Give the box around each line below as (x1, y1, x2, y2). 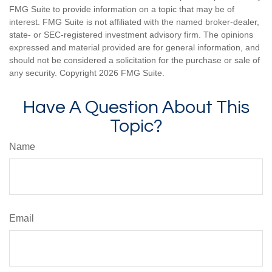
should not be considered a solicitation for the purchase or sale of (9, 55, 260, 65)
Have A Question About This (22, 97, 250, 117)
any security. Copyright (9, 67, 99, 78)
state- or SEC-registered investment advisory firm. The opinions (9, 29, 253, 39)
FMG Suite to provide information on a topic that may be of (9, 4, 234, 14)
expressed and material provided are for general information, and (9, 42, 260, 52)
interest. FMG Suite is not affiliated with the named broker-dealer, (9, 16, 259, 27)
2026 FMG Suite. (99, 67, 165, 78)
